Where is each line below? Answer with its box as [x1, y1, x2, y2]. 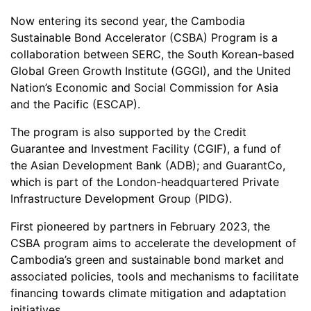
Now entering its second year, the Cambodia [10, 13, 245, 28]
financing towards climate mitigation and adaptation [10, 285, 286, 300]
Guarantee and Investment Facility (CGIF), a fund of [10, 141, 281, 155]
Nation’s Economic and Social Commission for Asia [10, 80, 278, 94]
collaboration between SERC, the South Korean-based [10, 47, 294, 61]
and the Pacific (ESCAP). [10, 96, 140, 111]
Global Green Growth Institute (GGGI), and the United [10, 63, 291, 78]
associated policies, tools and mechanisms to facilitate [10, 269, 299, 283]
